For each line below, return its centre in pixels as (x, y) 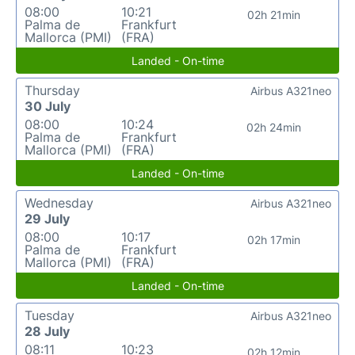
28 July (47, 331)
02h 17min (274, 239)
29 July (47, 218)
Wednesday (59, 202)
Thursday (52, 90)
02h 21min (274, 14)
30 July (48, 106)
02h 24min (274, 127)
